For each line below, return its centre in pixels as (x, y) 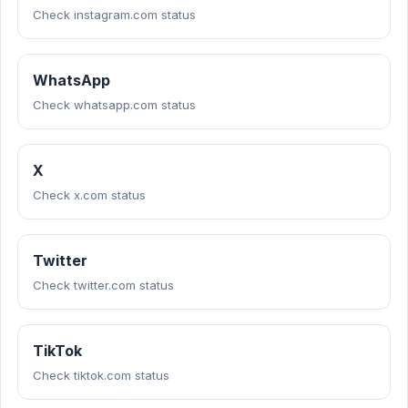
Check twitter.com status (103, 285)
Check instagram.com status (114, 15)
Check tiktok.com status (101, 375)
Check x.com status (89, 195)
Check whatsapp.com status (114, 105)
